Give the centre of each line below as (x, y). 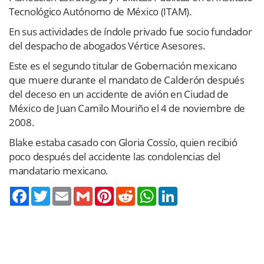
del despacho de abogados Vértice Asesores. (107, 45)
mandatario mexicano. (59, 170)
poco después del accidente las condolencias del (115, 156)
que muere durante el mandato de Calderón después (127, 80)
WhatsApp (175, 191)
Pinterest (130, 191)
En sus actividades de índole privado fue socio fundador (131, 31)
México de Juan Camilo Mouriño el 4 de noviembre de (127, 108)
